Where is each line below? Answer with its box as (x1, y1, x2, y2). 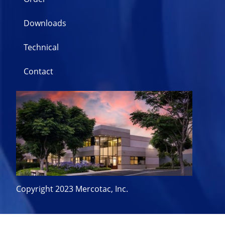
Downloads (24, 17, 66, 28)
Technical (24, 41, 59, 52)
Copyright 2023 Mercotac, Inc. (16, 183, 128, 194)
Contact (24, 65, 53, 76)
